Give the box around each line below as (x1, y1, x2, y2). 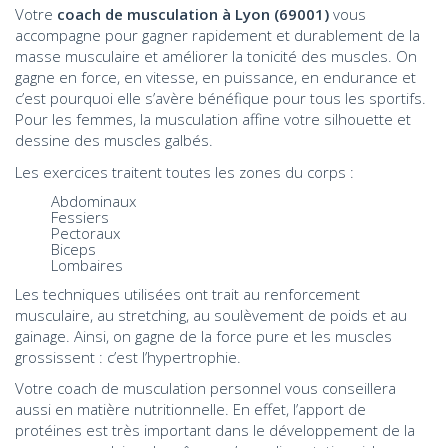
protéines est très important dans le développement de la (15, 420, 415, 440)
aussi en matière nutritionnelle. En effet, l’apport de (15, 399, 366, 419)
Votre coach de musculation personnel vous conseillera (15, 378, 396, 398)
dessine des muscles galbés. (15, 130, 213, 150)
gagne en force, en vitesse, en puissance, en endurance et (15, 67, 416, 87)
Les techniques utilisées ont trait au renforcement (15, 283, 360, 304)
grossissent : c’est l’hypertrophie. (15, 346, 241, 367)
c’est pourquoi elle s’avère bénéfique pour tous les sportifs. (15, 88, 426, 108)
